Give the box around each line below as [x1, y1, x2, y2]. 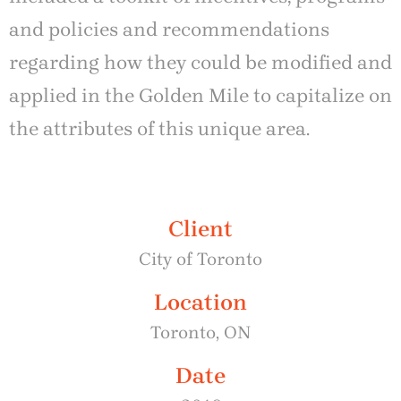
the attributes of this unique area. [9, 117, 310, 141]
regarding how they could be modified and [9, 51, 392, 75]
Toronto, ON [150, 322, 251, 344]
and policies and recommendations [9, 18, 329, 42]
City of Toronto [139, 249, 262, 270]
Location [154, 289, 247, 316]
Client [168, 216, 233, 243]
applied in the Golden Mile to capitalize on [9, 84, 392, 108]
